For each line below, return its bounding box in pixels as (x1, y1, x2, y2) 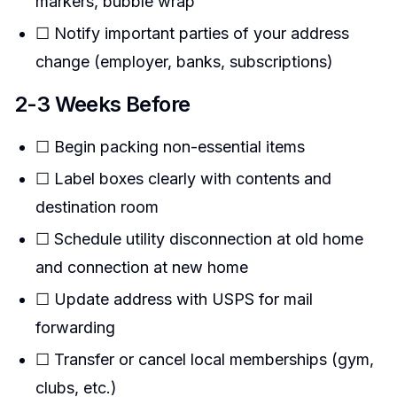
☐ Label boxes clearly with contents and (35, 169, 331, 188)
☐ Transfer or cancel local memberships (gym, (35, 350, 374, 369)
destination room (35, 198, 159, 216)
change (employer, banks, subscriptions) (35, 52, 333, 71)
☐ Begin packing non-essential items (35, 137, 305, 156)
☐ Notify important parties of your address (35, 24, 349, 43)
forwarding (35, 318, 115, 337)
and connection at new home (35, 258, 248, 276)
